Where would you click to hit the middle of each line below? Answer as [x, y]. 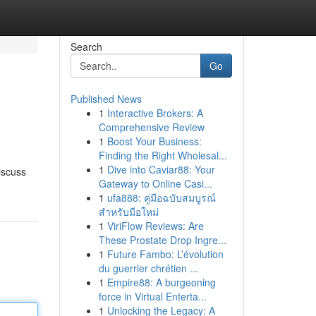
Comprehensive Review [151, 127]
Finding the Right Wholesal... [163, 155]
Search [86, 47]
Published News [106, 99]
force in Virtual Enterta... [152, 296]
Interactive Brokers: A [155, 113]
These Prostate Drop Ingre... [162, 240]
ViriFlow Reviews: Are [155, 226]
